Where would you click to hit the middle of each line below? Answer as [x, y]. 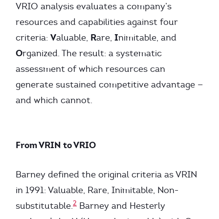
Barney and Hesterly [121, 206]
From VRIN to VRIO [56, 145]
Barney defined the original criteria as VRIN [106, 175]
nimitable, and [147, 38]
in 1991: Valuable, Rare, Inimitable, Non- [97, 190]
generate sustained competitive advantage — [109, 85]
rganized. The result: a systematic [92, 53]
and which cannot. [54, 100]
